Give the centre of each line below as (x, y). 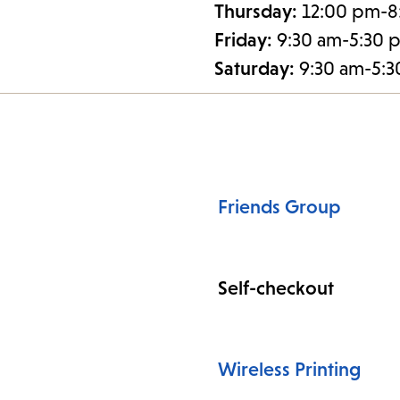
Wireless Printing (290, 370)
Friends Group (279, 207)
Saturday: (257, 69)
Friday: (246, 40)
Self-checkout (276, 288)
